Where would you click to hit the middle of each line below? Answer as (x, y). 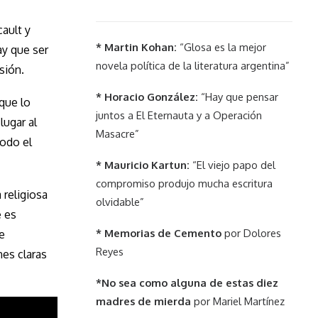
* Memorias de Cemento (159, 233)
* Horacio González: (147, 97)
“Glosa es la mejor (221, 47)
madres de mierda (143, 301)
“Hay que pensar (238, 97)
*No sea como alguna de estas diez (187, 283)
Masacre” (117, 133)
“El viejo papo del (232, 165)
